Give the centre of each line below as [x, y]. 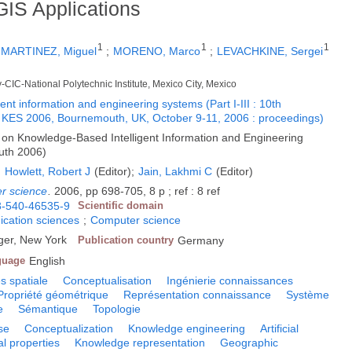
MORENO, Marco [157, 51]
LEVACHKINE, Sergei [270, 51]
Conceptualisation [108, 280]
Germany [201, 240]
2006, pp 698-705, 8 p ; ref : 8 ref [137, 191]
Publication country [126, 240]
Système [308, 294]
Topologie [117, 308]
